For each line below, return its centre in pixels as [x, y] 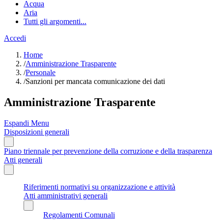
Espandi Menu [27, 123]
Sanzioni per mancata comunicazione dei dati [95, 81]
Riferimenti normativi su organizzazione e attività [99, 187]
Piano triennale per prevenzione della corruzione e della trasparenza [108, 151]
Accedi [15, 38]
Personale [41, 72]
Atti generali [23, 160]
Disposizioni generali [37, 132]
